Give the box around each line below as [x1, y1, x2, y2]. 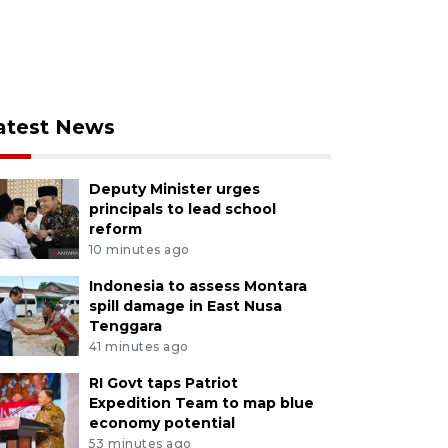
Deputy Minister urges [88, 180, 260, 199]
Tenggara [88, 317, 162, 336]
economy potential [88, 413, 235, 432]
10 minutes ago [88, 242, 190, 258]
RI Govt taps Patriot [88, 373, 238, 392]
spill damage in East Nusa [88, 297, 282, 316]
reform [88, 220, 142, 239]
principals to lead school [88, 200, 276, 219]
